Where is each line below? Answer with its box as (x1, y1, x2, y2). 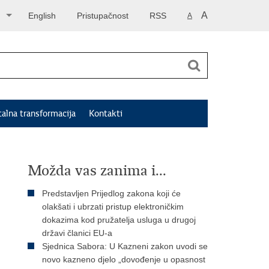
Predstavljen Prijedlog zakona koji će (42, 189, 181, 198)
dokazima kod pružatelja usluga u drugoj (42, 215, 196, 225)
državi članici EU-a (42, 228, 112, 238)
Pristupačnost (77, 11, 128, 20)
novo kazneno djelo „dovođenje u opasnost (42, 255, 205, 264)
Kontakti (89, 108, 122, 119)
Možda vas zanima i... (28, 162, 166, 180)
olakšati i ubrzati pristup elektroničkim (42, 202, 184, 211)
